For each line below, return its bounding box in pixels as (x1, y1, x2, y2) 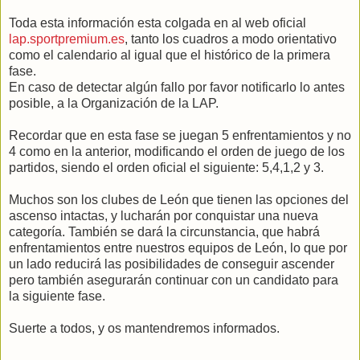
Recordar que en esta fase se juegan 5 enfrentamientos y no (9, 128, 351, 142)
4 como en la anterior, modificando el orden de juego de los (9, 144, 345, 158)
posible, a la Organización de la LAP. (9, 96, 219, 110)
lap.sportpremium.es (9, 31, 125, 46)
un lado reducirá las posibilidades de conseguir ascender (9, 256, 334, 271)
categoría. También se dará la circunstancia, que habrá (9, 224, 320, 239)
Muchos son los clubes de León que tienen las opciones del (9, 192, 349, 207)
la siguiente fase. (9, 288, 105, 303)
